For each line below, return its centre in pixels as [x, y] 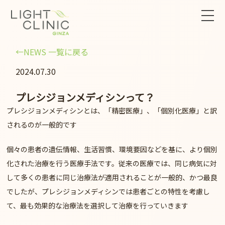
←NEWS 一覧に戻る [52, 52]
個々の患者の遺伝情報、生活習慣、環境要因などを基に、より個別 [112, 149]
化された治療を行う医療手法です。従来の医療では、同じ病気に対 [112, 163]
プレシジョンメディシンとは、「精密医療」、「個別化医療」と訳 [112, 111]
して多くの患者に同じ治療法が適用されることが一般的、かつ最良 [112, 178]
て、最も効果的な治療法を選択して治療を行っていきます [98, 206]
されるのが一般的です [42, 125]
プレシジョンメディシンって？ [85, 97]
